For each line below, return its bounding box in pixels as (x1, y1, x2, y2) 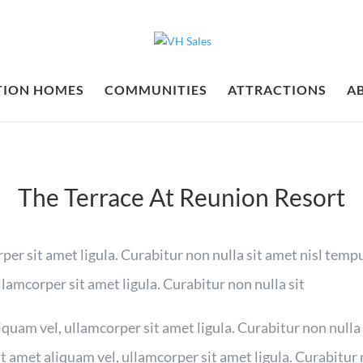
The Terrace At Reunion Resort (18, 181, 345, 211)
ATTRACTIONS (227, 82, 327, 97)
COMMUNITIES (104, 82, 207, 97)
